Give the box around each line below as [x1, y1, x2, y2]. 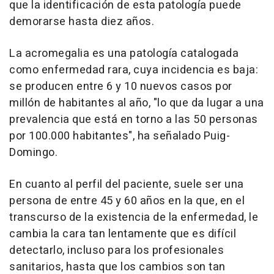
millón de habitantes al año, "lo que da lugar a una [9, 95, 264, 112]
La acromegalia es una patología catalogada [9, 45, 239, 62]
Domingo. [9, 144, 57, 161]
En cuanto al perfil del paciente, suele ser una [9, 176, 244, 193]
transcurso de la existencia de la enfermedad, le [9, 209, 258, 226]
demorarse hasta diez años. [9, 13, 154, 31]
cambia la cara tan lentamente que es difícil [9, 226, 236, 243]
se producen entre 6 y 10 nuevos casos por [9, 78, 232, 95]
